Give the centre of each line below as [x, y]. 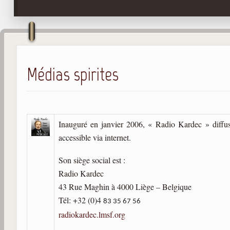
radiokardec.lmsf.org [92, 214]
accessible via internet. [95, 137]
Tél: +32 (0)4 [81, 200]
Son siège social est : [92, 160]
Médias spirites [73, 74]
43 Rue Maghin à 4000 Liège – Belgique [125, 186]
